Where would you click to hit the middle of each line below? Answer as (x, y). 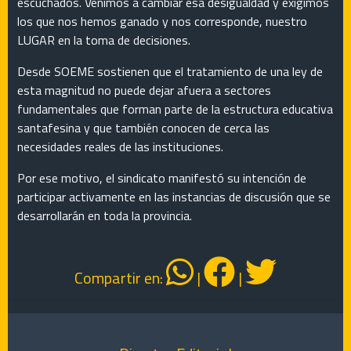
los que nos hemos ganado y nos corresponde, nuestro (162, 22)
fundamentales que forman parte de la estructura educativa (175, 109)
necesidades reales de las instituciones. (120, 147)
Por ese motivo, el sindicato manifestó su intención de (162, 178)
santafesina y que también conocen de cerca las (143, 128)
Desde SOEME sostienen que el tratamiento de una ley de (170, 72)
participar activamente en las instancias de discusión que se (174, 197)
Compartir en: (120, 278)
